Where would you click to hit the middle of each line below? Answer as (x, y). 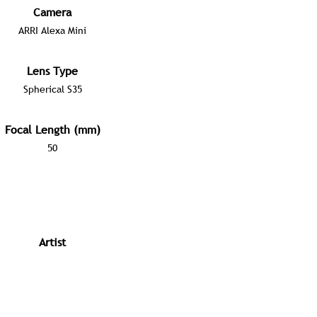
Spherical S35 (52, 89)
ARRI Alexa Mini (52, 30)
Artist (52, 242)
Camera (52, 12)
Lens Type (52, 71)
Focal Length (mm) (52, 129)
